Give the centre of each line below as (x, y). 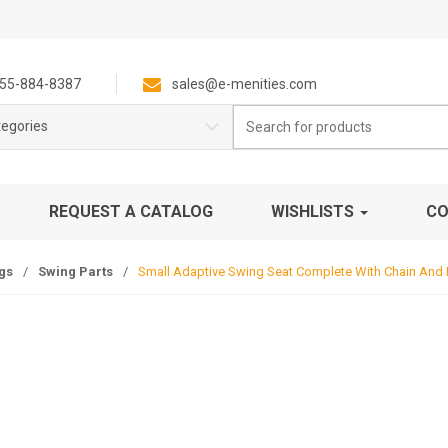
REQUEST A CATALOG (131, 211)
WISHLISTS (314, 211)
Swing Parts (75, 271)
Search (251, 114)
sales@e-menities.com (244, 84)
